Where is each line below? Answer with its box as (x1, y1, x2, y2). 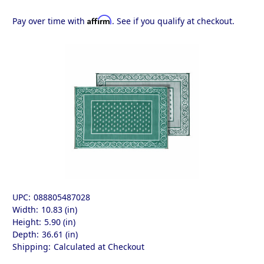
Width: (12, 204, 38, 216)
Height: (12, 216, 41, 228)
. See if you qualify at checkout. (112, 15, 235, 27)
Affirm (87, 15, 112, 25)
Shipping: (12, 241, 51, 253)
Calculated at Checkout (53, 241, 144, 253)
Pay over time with (12, 15, 87, 27)
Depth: (12, 229, 39, 240)
